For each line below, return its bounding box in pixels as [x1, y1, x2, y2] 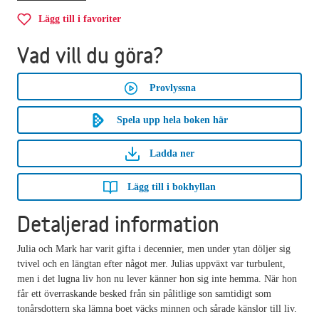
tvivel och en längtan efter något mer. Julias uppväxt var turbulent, [17, 258, 286, 269]
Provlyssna [149, 82, 196, 93]
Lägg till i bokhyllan [127, 181, 216, 192]
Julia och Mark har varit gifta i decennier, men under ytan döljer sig [17, 243, 291, 254]
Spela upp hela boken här [117, 114, 228, 125]
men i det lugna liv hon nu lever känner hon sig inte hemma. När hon [17, 273, 297, 284]
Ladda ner [149, 147, 194, 159]
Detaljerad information [17, 208, 219, 239]
